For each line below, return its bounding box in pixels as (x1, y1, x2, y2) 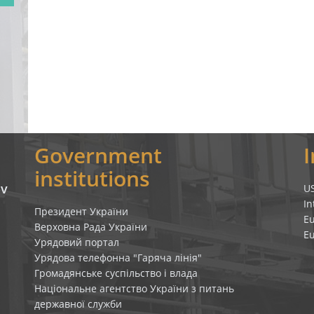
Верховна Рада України (34, 220, 147, 233)
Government (34, 141, 162, 170)
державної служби (34, 297, 122, 310)
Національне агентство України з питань (34, 282, 234, 295)
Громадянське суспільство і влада (34, 266, 198, 280)
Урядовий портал (34, 235, 119, 249)
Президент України (34, 205, 128, 218)
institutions (34, 164, 150, 193)
